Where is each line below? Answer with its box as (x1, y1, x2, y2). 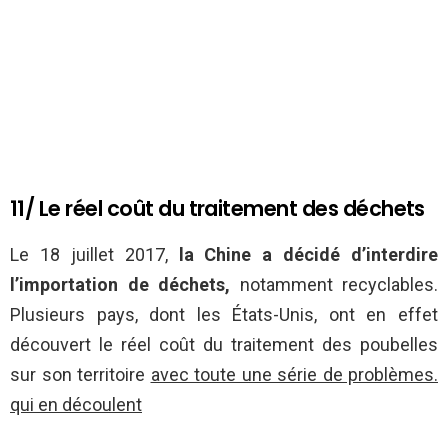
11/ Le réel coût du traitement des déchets (10, 194, 425, 224)
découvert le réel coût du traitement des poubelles (10, 334, 438, 356)
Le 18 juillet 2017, (10, 244, 179, 266)
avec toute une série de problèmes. (150, 364, 438, 386)
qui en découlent (10, 394, 142, 416)
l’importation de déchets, (10, 274, 230, 296)
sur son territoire (10, 364, 151, 386)
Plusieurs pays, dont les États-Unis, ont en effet (10, 304, 438, 326)
